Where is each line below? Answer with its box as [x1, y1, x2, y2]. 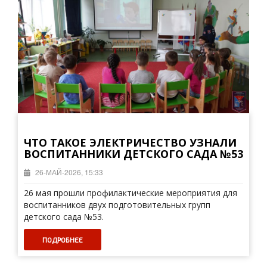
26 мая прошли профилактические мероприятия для [24, 187, 237, 198]
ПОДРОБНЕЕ [42, 235, 83, 244]
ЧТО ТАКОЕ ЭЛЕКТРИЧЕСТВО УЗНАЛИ [24, 135, 237, 150]
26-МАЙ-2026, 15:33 [33, 167, 103, 177]
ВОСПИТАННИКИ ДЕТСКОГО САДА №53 [24, 147, 243, 161]
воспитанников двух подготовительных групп [24, 199, 210, 210]
